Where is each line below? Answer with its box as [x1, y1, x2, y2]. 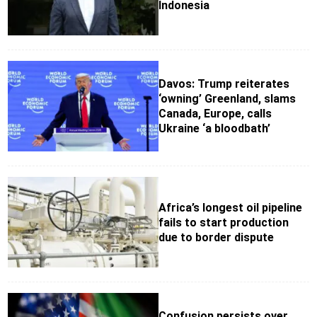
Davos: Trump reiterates [158, 77, 289, 91]
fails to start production [158, 215, 289, 229]
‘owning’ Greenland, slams [158, 92, 296, 106]
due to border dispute [158, 230, 274, 244]
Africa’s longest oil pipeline [158, 200, 302, 214]
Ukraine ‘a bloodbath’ [158, 122, 270, 136]
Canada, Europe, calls [158, 107, 272, 121]
